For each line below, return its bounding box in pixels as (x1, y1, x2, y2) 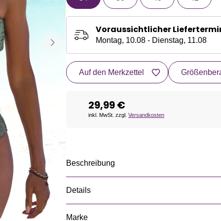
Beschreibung (66, 159, 115, 167)
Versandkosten (128, 112, 164, 118)
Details (66, 186, 91, 194)
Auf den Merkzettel (79, 68, 144, 76)
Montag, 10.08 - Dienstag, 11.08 (96, 36, 207, 44)
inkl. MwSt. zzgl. (88, 112, 128, 118)
